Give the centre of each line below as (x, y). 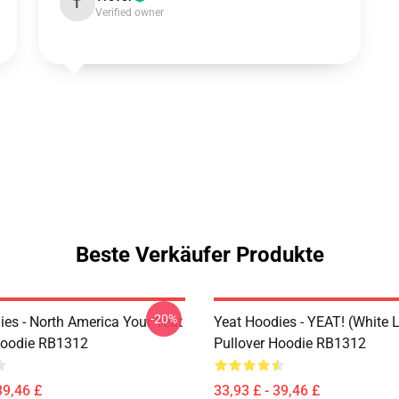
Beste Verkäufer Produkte (199, 255)
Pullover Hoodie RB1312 (290, 343)
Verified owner (129, 12)
